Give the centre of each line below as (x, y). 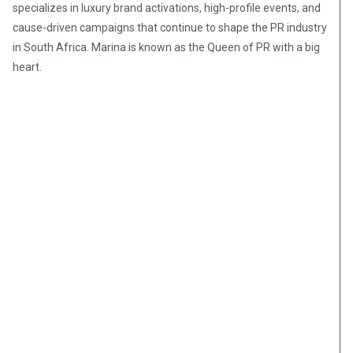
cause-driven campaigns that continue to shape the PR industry (170, 28)
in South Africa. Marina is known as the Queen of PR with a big (166, 48)
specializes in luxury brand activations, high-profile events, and (167, 8)
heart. (27, 67)
